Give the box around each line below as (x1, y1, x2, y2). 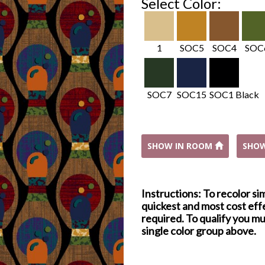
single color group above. (141, 224, 256, 237)
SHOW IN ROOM (147, 140, 215, 151)
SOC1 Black (209, 89, 259, 100)
